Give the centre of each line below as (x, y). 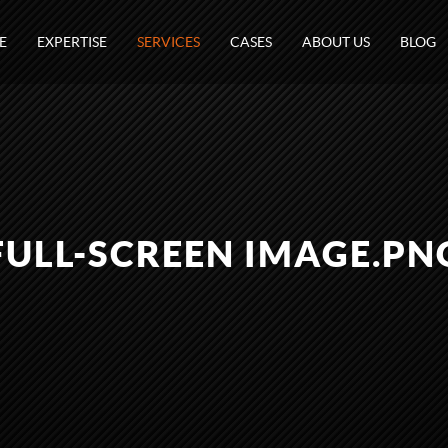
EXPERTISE (72, 42)
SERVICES (168, 42)
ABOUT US (336, 42)
